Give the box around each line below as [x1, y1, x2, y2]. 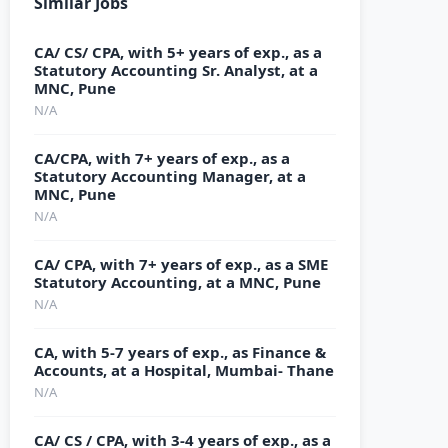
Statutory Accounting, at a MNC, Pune [34, 272, 321, 292]
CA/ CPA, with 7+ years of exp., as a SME [34, 254, 328, 274]
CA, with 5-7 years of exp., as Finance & [34, 342, 326, 362]
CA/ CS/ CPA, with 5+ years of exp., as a [34, 42, 322, 62]
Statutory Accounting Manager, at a [34, 166, 306, 186]
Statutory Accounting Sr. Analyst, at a [34, 60, 318, 80]
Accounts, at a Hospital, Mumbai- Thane [34, 360, 334, 380]
